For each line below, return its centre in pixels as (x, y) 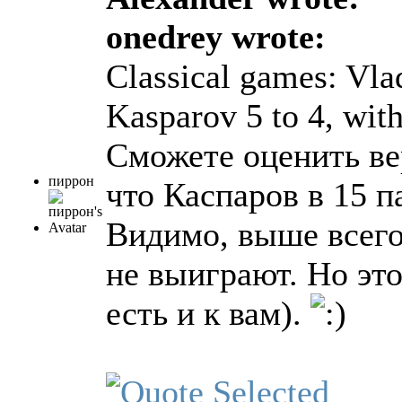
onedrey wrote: (216, 37)
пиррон (71, 181)
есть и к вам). (208, 314)
